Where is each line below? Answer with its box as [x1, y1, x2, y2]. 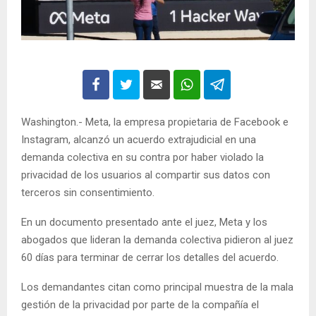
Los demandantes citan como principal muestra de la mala [21, 281, 293, 294]
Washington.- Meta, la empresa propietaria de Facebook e [21, 116, 288, 129]
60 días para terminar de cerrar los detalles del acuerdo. [21, 251, 279, 265]
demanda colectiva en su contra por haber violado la [21, 151, 264, 164]
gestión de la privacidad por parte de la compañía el [21, 298, 259, 312]
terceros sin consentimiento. [21, 186, 154, 200]
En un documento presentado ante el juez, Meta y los [21, 216, 267, 229]
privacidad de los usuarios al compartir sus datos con [21, 169, 270, 182]
